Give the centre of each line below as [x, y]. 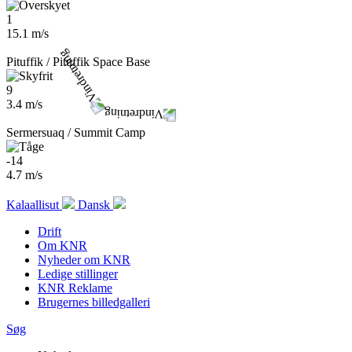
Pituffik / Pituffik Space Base [78, 62]
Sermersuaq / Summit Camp [76, 132]
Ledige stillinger [78, 274]
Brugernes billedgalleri [94, 302]
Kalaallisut [34, 205]
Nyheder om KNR [84, 260]
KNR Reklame [75, 288]
